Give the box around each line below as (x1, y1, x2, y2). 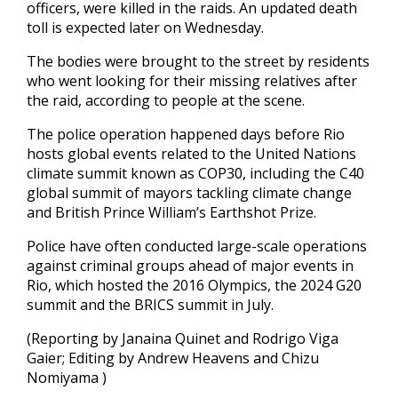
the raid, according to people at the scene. (26, 91, 305, 110)
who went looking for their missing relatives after (26, 71, 357, 91)
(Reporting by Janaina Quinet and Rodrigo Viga (26, 329, 338, 348)
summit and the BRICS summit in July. (26, 295, 274, 314)
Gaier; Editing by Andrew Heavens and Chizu (26, 348, 319, 368)
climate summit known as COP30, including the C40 (26, 163, 364, 183)
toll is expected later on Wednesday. (26, 18, 264, 37)
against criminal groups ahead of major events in (26, 256, 354, 275)
